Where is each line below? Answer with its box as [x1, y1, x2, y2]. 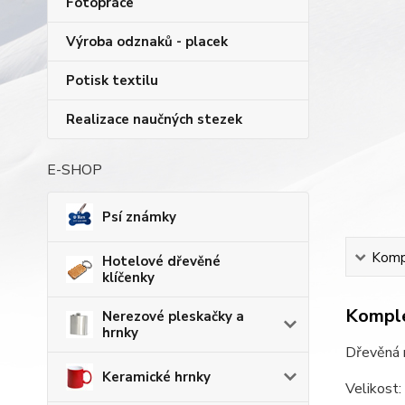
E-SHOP [47, 160, 102, 180]
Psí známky [102, 208, 176, 226]
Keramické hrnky [102, 368, 211, 386]
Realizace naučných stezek [66, 110, 242, 128]
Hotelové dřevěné [102, 252, 221, 270]
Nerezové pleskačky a [102, 307, 244, 325]
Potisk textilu [66, 71, 158, 89]
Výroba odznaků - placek [66, 33, 228, 51]
